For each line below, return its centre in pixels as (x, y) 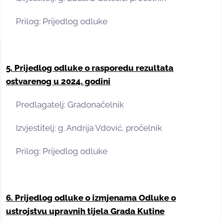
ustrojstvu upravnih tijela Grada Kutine (85, 211)
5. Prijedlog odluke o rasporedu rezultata (90, 68)
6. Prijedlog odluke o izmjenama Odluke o (91, 198)
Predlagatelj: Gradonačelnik (65, 105)
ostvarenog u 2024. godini (58, 82)
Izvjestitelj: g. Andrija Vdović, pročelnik (84, 128)
